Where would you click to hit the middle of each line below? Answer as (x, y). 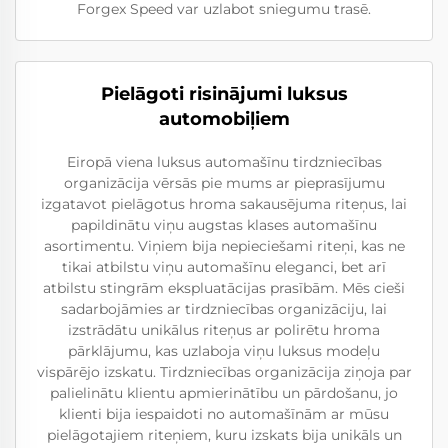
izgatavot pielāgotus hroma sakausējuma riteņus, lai (224, 204)
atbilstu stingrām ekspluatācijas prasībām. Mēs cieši (224, 288)
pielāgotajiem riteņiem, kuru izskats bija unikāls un (224, 435)
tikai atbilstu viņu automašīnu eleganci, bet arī (224, 267)
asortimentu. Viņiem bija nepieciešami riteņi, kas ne (224, 246)
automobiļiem (224, 119)
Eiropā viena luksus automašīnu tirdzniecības (224, 162)
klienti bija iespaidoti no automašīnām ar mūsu (224, 414)
